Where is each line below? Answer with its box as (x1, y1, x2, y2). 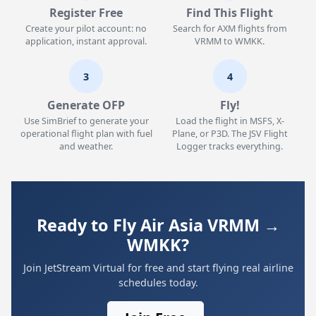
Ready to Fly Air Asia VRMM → (36, 214, 280, 236)
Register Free (49, 5, 123, 20)
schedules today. (118, 276, 198, 289)
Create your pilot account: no (25, 23, 147, 35)
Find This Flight (186, 5, 274, 20)
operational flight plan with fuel (20, 128, 152, 140)
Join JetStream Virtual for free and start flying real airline (23, 261, 293, 274)
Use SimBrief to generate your (23, 115, 149, 127)
